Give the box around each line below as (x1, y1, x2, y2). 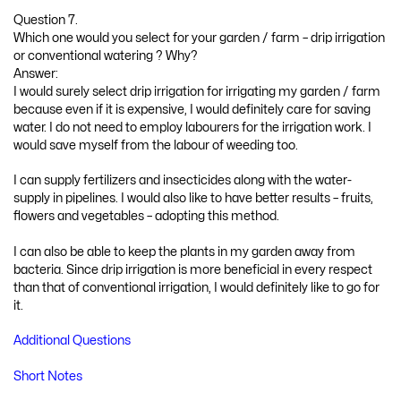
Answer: (13, 67, 58, 80)
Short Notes (13, 371, 82, 383)
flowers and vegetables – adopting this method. (13, 210, 279, 223)
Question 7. (13, 13, 78, 26)
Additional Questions (13, 335, 131, 347)
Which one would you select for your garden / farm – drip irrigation (13, 31, 385, 44)
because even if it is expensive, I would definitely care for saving (13, 103, 371, 115)
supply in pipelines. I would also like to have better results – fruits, (13, 192, 373, 205)
